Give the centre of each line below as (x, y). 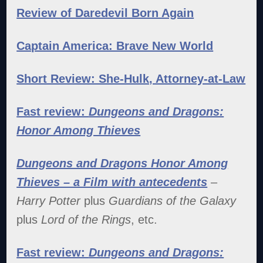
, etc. (144, 219)
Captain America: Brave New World (115, 45)
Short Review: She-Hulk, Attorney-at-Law (131, 78)
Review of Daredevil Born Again (105, 13)
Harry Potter (49, 200)
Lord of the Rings (86, 219)
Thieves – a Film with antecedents (112, 182)
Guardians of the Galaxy (173, 200)
